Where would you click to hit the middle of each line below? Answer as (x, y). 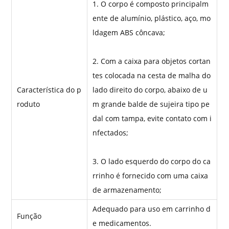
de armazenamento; (127, 190)
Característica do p (49, 89)
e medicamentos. (122, 223)
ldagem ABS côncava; (129, 32)
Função (29, 216)
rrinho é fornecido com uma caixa (151, 175)
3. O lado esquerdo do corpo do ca (152, 161)
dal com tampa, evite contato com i (152, 118)
